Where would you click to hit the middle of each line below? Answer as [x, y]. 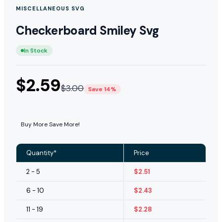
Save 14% [102, 89]
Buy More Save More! [50, 124]
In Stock [36, 50]
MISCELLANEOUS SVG [50, 8]
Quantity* [41, 153]
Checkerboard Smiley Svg [87, 30]
